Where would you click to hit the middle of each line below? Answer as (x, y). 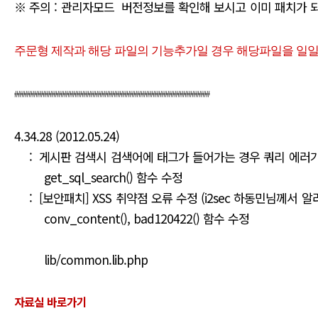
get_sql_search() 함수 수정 (98, 177)
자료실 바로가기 (51, 302)
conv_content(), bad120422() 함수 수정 (132, 218)
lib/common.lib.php (81, 259)
